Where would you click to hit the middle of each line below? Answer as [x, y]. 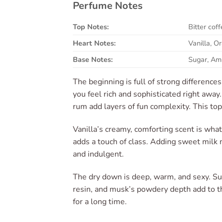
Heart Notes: [94, 43]
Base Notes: [93, 60]
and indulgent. [98, 154]
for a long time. [100, 202]
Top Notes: [91, 27]
